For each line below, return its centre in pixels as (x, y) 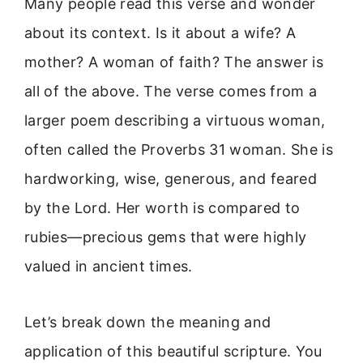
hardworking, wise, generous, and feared (171, 179)
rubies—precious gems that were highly (166, 237)
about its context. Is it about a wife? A (160, 33)
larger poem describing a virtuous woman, (175, 121)
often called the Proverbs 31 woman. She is (179, 150)
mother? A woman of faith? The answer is (174, 62)
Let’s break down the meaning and (148, 322)
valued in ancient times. (109, 267)
